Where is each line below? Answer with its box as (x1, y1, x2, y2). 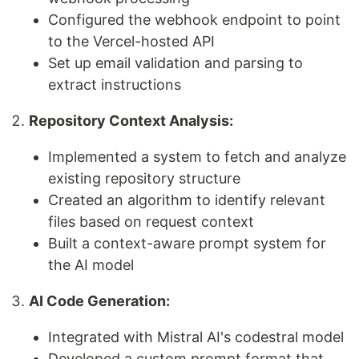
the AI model (48, 256, 134, 273)
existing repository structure (48, 169, 240, 187)
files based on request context (48, 212, 254, 230)
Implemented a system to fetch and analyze (48, 147, 346, 165)
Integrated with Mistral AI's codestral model (48, 328, 344, 345)
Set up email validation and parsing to (48, 54, 303, 71)
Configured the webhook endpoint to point (48, 10, 341, 28)
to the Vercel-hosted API (48, 32, 215, 50)
